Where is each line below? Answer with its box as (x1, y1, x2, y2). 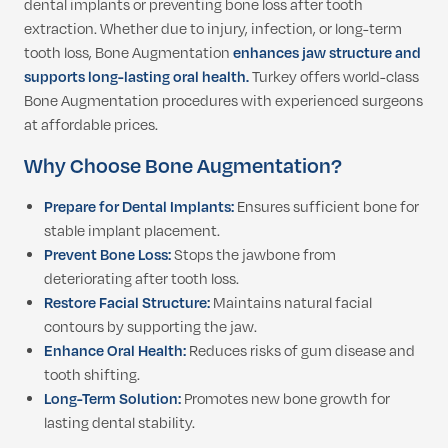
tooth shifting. (44, 365, 140, 386)
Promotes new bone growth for (181, 389, 390, 410)
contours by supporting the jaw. (44, 317, 257, 338)
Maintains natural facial (210, 293, 372, 314)
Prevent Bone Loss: (44, 245, 171, 266)
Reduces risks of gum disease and (186, 341, 415, 362)
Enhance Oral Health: (44, 341, 186, 362)
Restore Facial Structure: (44, 293, 210, 314)
